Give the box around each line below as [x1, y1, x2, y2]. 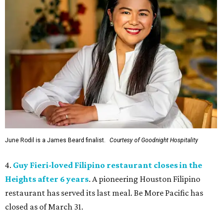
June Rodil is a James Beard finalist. [5, 137, 106, 144]
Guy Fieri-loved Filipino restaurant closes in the [13, 160, 202, 170]
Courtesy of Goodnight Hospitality [110, 137, 198, 144]
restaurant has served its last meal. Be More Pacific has [5, 188, 203, 198]
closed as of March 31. [5, 202, 83, 212]
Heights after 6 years [5, 174, 89, 184]
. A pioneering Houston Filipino [89, 174, 200, 184]
